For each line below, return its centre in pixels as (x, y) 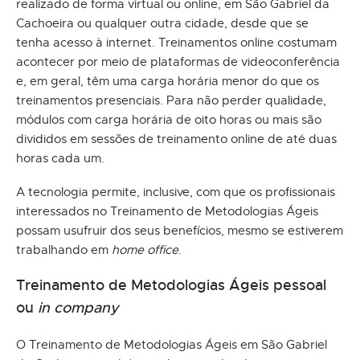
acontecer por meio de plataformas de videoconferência (178, 61)
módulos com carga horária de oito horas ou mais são (169, 119)
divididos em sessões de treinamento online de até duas (176, 139)
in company (78, 307)
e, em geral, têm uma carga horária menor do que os (168, 81)
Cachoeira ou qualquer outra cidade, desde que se (162, 23)
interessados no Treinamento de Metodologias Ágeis (167, 211)
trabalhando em (64, 250)
